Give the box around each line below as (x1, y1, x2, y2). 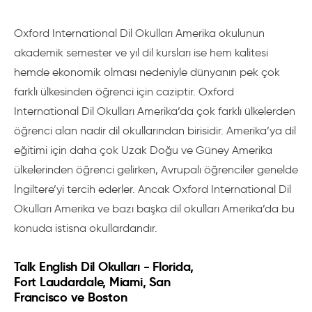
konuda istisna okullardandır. (14, 221, 157, 235)
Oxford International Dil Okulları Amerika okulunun (14, 26, 265, 40)
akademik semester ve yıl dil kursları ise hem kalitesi (14, 46, 268, 59)
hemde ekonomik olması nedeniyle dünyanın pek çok (14, 65, 280, 79)
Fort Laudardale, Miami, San (14, 274, 171, 290)
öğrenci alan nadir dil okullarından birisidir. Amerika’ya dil (14, 124, 296, 137)
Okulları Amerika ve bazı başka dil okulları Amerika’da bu (14, 202, 295, 215)
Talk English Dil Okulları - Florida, (14, 258, 194, 274)
